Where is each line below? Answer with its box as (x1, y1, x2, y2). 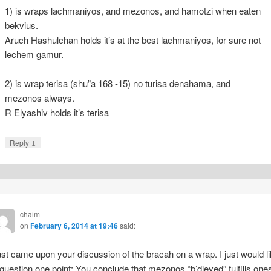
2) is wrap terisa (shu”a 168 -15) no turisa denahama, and (4, 77, 230, 90)
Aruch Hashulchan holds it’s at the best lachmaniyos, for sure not (4, 33, 261, 47)
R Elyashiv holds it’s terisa (4, 106, 109, 119)
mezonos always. (4, 91, 74, 105)
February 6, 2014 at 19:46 (30, 220, 118, 232)
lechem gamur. (4, 48, 64, 61)
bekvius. (4, 19, 38, 32)
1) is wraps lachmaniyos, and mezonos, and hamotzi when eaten (4, 4, 261, 18)
